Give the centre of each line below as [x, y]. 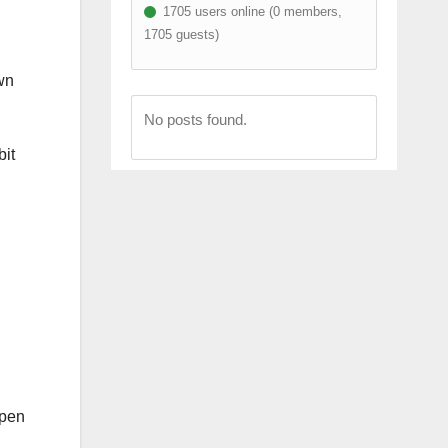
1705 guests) [181, 34]
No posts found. [195, 119]
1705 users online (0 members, [250, 11]
